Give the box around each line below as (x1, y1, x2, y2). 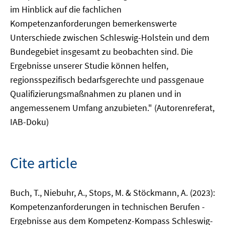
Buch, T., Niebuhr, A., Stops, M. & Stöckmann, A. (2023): (10, 187, 215, 198)
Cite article (10, 153, 77, 172)
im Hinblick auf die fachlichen (10, 4, 122, 15)
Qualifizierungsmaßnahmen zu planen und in (10, 88, 181, 99)
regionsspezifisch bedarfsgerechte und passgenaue (10, 74, 204, 85)
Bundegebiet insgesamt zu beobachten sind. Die (10, 46, 193, 57)
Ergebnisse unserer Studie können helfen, (10, 60, 168, 71)
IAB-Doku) (10, 116, 49, 128)
